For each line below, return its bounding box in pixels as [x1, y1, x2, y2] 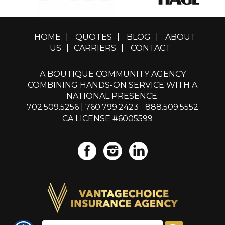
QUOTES [75, 32, 112, 42]
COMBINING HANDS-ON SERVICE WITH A [28, 80, 197, 90]
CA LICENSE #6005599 [62, 114, 153, 123]
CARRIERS [73, 43, 116, 53]
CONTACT [130, 43, 171, 53]
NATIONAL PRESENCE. [66, 91, 159, 101]
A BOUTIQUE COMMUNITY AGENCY [39, 69, 186, 79]
